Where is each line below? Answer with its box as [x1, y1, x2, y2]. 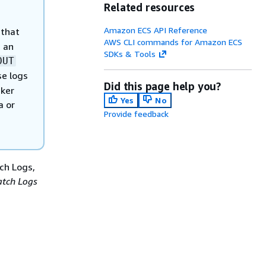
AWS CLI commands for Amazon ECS [104, 37, 243, 47]
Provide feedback [104, 109, 169, 119]
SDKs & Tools [104, 49, 156, 59]
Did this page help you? [104, 80, 221, 93]
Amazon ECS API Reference [104, 25, 208, 35]
